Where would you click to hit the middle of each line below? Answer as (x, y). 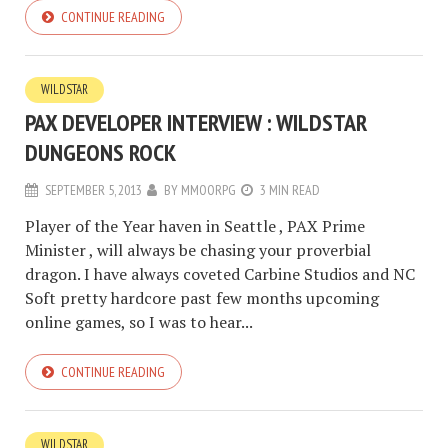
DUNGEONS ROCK (100, 153)
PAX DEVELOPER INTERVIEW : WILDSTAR (196, 123)
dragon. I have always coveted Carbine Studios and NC (220, 274)
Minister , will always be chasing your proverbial (198, 250)
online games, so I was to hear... (139, 322)
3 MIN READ (290, 190)
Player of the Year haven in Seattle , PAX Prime (195, 226)
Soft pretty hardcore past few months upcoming (202, 298)
